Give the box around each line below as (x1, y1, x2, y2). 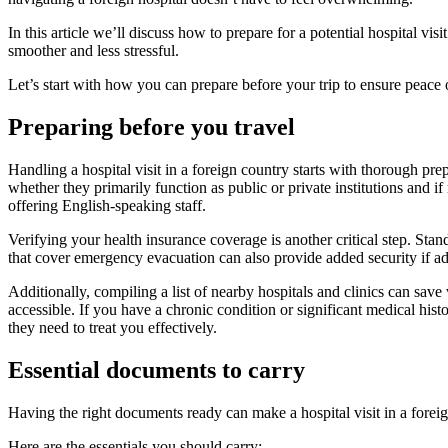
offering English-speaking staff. (8, 197, 206, 215)
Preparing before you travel (8, 114, 295, 141)
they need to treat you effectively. (8, 319, 217, 337)
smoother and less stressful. (8, 42, 179, 60)
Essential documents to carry (8, 357, 305, 383)
